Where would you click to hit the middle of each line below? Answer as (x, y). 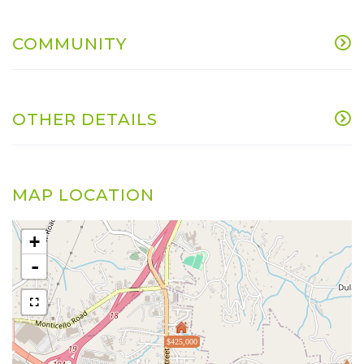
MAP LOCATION (83, 195)
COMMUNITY (69, 43)
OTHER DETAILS (85, 119)
